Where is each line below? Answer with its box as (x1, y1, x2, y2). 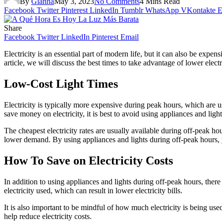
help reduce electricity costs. (4, 212, 92, 221)
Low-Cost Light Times (4, 77, 118, 90)
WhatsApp (145, 5, 179, 14)
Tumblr (120, 5, 143, 14)
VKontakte (181, 5, 216, 14)
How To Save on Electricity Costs (4, 154, 173, 167)
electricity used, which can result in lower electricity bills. (4, 186, 182, 195)
